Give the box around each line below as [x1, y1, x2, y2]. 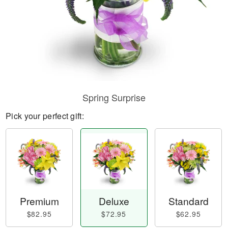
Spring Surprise [82, 91, 146, 104]
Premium [19, 194, 59, 208]
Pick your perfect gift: [6, 110, 84, 122]
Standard [168, 194, 209, 208]
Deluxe [98, 194, 129, 208]
